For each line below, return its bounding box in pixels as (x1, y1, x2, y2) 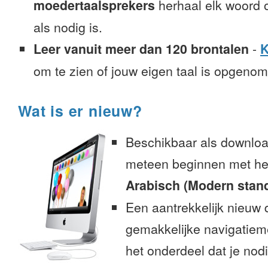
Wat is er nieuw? (18, 100, 142, 121)
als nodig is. (33, 18, 102, 36)
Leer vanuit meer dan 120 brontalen (33, 39, 249, 58)
